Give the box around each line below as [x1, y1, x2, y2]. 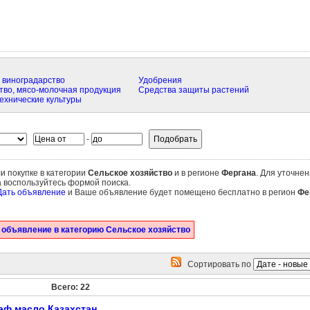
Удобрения [138, 75, 182, 85]
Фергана [221, 168, 256, 178]
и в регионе [172, 168, 221, 178]
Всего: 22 [51, 282, 90, 292]
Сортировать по [181, 259, 253, 269]
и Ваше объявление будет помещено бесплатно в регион [65, 188, 298, 197]
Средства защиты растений [138, 85, 249, 95]
